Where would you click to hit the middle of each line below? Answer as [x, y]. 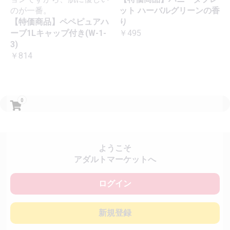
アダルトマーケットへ [115, 160]
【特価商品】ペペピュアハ [60, 22]
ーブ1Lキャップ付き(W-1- [58, 33]
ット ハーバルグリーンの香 [169, 11]
